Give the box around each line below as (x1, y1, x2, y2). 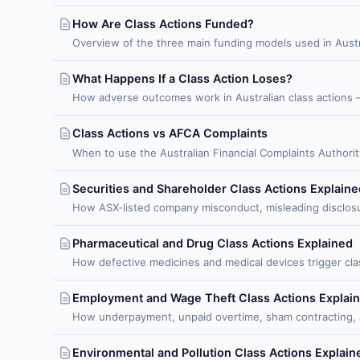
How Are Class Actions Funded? (72, 17, 254, 31)
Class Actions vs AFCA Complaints (72, 126, 268, 141)
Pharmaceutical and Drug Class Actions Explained (72, 235, 353, 250)
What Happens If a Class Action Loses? (72, 72, 292, 86)
